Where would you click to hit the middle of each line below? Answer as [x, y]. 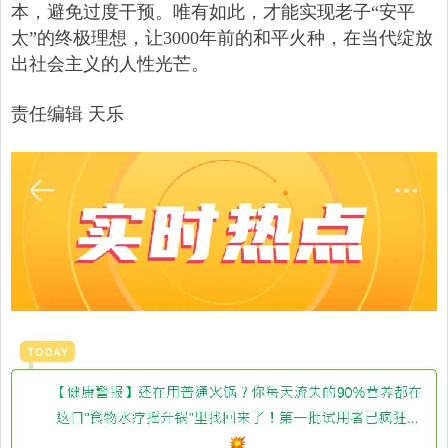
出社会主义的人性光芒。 [110, 64]
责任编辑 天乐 [70, 114]
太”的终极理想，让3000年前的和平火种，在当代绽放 [222, 38]
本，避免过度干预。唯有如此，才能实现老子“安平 [213, 12]
